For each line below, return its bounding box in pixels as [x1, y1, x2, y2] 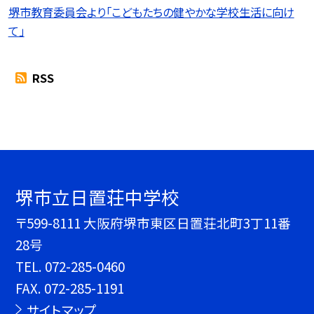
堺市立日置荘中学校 [15, 184, 180, 210]
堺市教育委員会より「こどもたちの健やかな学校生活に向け [8, 4, 294, 21]
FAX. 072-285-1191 [15, 278, 125, 298]
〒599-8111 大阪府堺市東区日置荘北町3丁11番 [15, 213, 292, 233]
